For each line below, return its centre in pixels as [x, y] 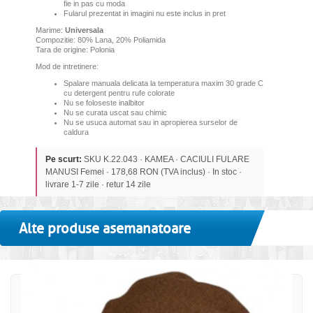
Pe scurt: [63, 160]
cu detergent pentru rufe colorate [119, 93]
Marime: [50, 30]
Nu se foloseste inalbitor [104, 103]
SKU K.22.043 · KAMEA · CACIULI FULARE [165, 160]
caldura [76, 132]
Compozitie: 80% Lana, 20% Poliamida [100, 40]
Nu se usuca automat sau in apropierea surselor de [150, 123]
